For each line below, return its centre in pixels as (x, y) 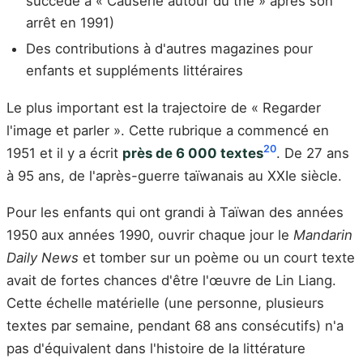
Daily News (43, 258)
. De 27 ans (313, 153)
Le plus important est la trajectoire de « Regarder (164, 107)
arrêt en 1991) (70, 23)
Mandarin (323, 235)
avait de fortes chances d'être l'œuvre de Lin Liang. (171, 281)
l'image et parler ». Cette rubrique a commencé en (168, 130)
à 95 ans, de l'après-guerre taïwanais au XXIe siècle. (174, 175)
